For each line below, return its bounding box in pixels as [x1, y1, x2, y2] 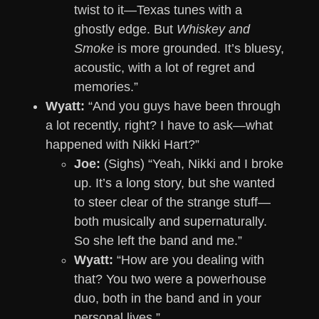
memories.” [74, 80, 138, 95]
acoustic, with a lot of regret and [74, 61, 255, 75]
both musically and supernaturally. [74, 214, 267, 229]
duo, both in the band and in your [74, 291, 261, 306]
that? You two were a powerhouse [74, 272, 266, 287]
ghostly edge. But [74, 22, 177, 37]
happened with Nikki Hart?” [46, 137, 199, 152]
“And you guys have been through [85, 99, 281, 114]
